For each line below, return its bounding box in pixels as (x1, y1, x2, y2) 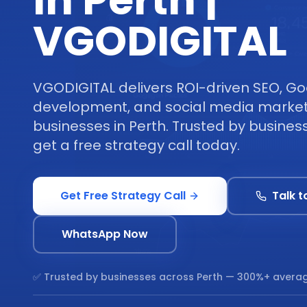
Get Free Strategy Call (60, 188, 186, 204)
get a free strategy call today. (33, 136, 240, 155)
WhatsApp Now (62, 226, 148, 242)
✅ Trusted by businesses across (33, 270, 197, 284)
